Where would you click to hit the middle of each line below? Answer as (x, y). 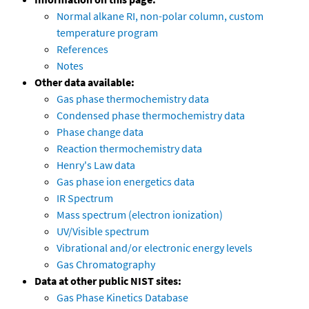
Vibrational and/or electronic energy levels (154, 248)
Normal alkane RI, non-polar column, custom (160, 16)
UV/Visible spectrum (103, 231)
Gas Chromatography (106, 265)
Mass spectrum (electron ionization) (140, 215)
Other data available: (84, 82)
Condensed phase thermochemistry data (151, 116)
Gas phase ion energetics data (126, 182)
